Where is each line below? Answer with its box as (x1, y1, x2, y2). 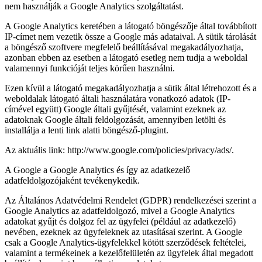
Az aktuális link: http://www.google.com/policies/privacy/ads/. (5, 145, 234, 156)
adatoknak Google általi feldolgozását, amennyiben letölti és (5, 115, 226, 125)
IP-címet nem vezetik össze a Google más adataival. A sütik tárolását (5, 32, 256, 42)
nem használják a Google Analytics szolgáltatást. (5, 1, 184, 12)
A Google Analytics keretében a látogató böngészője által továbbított (5, 21, 257, 32)
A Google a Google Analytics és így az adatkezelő (5, 165, 190, 175)
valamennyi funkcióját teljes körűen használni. (5, 63, 175, 74)
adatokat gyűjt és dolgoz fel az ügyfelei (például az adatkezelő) (5, 216, 236, 227)
